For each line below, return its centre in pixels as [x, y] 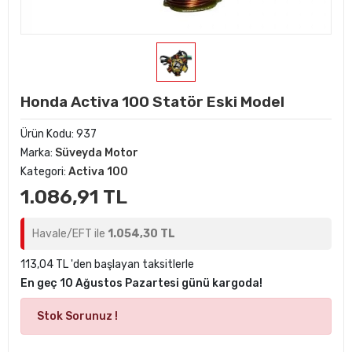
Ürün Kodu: [48, 134]
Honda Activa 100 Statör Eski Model [152, 102]
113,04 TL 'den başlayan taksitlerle [107, 264]
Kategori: [44, 172]
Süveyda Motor [97, 153]
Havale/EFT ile [70, 234]
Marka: [38, 153]
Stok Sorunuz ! [77, 316]
